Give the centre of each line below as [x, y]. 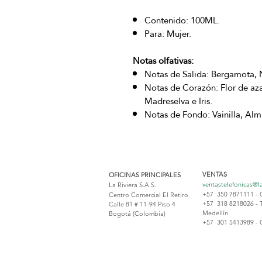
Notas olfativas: [163, 61]
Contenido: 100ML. [182, 20]
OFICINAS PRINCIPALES [145, 175]
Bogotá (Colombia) [137, 214]
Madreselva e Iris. [178, 101]
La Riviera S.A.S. [132, 185]
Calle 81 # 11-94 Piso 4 [142, 204]
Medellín [215, 213]
